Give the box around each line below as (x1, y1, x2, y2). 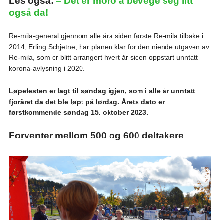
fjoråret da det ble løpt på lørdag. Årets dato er (8, 98, 165, 106)
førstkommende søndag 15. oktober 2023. (8, 109, 148, 117)
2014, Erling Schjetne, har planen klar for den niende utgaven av (8, 43, 209, 51)
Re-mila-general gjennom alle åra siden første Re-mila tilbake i (8, 32, 203, 40)
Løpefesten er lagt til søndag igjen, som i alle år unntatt (8, 87, 195, 95)
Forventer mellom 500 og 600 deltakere (8, 130, 184, 141)
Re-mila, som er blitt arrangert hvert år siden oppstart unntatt (8, 54, 198, 62)
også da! (8, 7, 48, 18)
